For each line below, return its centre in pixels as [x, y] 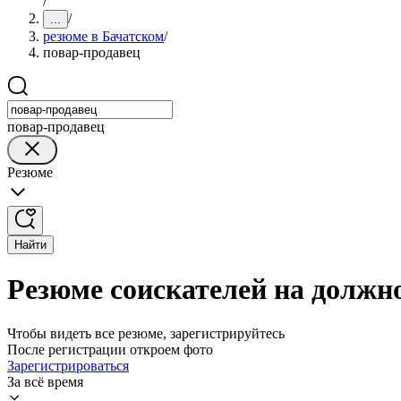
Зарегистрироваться [68, 365]
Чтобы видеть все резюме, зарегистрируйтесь [146, 333]
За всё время [45, 381]
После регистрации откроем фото [110, 349]
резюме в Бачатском [103, 36]
